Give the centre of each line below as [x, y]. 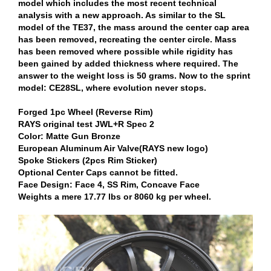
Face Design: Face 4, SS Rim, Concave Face [109, 184]
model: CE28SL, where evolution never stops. [112, 87]
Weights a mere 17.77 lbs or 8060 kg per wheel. [115, 196]
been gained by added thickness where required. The [128, 63]
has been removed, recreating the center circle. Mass [127, 39]
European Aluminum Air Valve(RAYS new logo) [113, 148]
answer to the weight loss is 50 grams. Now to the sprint [134, 75]
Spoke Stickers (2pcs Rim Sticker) [88, 160]
